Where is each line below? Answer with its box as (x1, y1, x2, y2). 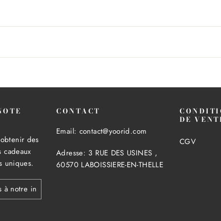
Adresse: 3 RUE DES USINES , (56, 147, 158, 159)
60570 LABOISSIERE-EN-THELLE (56, 159, 164, 171)
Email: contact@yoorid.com (56, 126, 147, 137)
